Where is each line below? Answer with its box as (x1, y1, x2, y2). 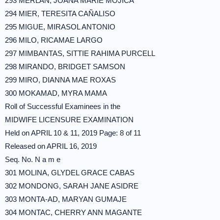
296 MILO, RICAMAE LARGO (5, 36, 103, 44)
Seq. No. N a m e (5, 155, 60, 164)
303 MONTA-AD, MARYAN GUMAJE (5, 195, 127, 203)
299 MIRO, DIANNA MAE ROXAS (5, 76, 116, 84)
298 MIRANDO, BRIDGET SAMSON (5, 62, 125, 71)
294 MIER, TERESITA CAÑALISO (5, 9, 115, 18)
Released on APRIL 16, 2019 (5, 142, 97, 150)
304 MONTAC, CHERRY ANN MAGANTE (5, 208, 142, 217)
